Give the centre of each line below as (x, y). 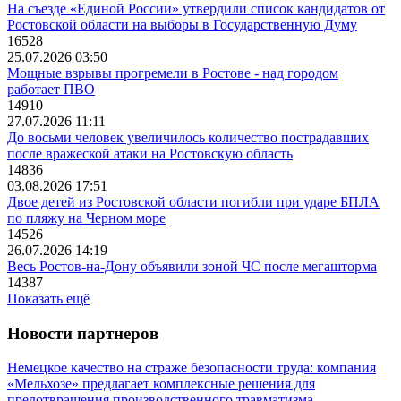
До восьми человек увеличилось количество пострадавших (188, 137)
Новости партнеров (83, 333)
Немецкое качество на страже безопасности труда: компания (192, 368)
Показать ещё (48, 298)
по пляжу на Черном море (86, 218)
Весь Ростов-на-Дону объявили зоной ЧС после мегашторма (192, 266)
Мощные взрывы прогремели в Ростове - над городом (173, 73)
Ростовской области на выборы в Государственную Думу (182, 24)
